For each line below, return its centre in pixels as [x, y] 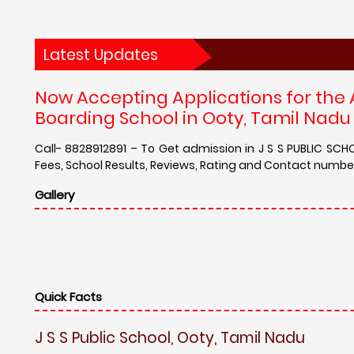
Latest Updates [101, 55]
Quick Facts [68, 296]
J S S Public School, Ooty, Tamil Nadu [170, 337]
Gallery [55, 194]
